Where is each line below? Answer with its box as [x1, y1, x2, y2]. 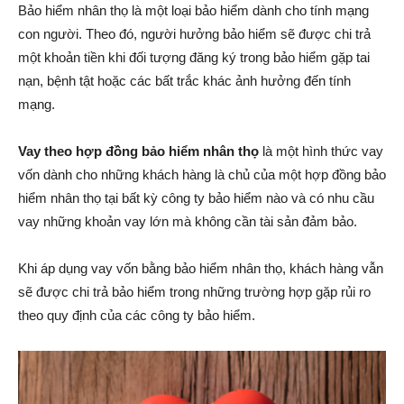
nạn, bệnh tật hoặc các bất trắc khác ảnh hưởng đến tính [18, 73, 351, 88]
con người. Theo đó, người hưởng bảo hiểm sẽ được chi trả [18, 26, 371, 41]
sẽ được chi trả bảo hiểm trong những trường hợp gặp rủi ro [18, 284, 371, 299]
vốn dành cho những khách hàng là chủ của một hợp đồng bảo [18, 167, 386, 182]
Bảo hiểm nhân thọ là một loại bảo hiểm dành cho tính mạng [18, 3, 369, 18]
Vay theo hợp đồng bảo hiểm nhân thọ [18, 143, 259, 159]
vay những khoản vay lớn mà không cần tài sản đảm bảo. [18, 214, 357, 229]
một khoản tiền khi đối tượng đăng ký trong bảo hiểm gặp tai [18, 50, 370, 65]
